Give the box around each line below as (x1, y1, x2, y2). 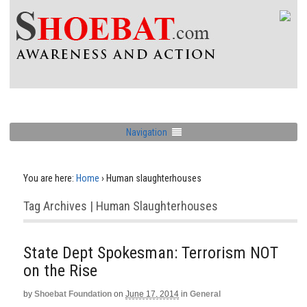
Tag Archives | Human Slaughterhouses (23, 199, 218, 213)
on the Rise (23, 261, 97, 280)
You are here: (23, 173, 74, 184)
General (190, 289, 221, 299)
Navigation (125, 126, 167, 138)
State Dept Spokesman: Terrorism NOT (23, 243, 278, 262)
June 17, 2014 (125, 289, 179, 299)
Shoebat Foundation (34, 289, 112, 299)
